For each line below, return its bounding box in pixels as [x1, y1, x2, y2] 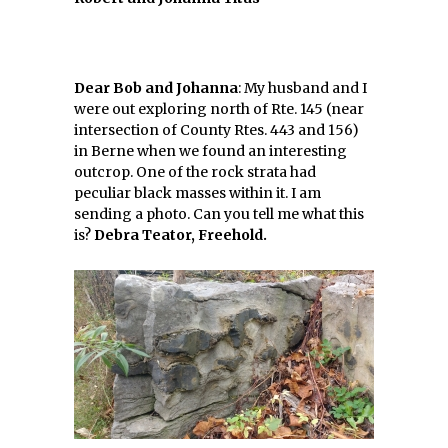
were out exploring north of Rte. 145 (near [74, 100, 364, 118]
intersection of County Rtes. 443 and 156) [74, 121, 359, 139]
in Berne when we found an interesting [74, 142, 347, 160]
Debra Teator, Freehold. [94, 226, 267, 244]
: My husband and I [238, 79, 367, 97]
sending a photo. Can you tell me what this [74, 205, 364, 223]
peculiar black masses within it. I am [74, 184, 321, 202]
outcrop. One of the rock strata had [74, 163, 316, 181]
